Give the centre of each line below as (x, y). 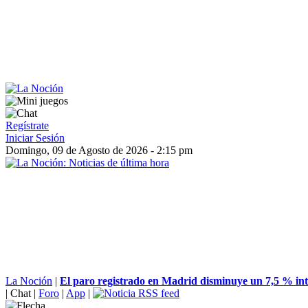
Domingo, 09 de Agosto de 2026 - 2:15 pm (99, 150)
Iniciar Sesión (35, 138)
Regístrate (27, 125)
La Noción (29, 281)
